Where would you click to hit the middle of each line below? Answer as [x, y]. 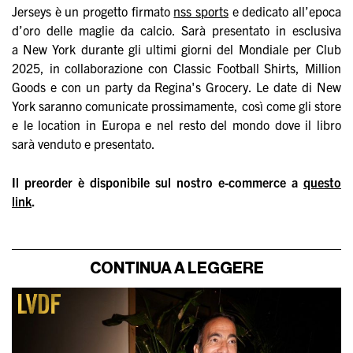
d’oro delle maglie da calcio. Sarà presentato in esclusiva [176, 30]
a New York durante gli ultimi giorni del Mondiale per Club [176, 49]
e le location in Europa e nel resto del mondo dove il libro [176, 125]
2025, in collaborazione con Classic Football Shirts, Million [176, 68]
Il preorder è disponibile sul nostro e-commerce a [158, 182]
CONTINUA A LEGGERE [176, 269]
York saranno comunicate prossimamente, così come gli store [176, 106]
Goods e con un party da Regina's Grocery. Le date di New [176, 87]
